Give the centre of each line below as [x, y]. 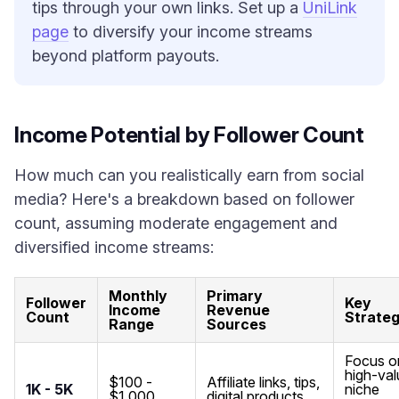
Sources [236, 324]
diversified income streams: [114, 247]
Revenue [238, 310]
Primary [235, 296]
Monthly [138, 296]
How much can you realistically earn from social [189, 175]
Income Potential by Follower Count [189, 135]
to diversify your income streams [191, 32]
